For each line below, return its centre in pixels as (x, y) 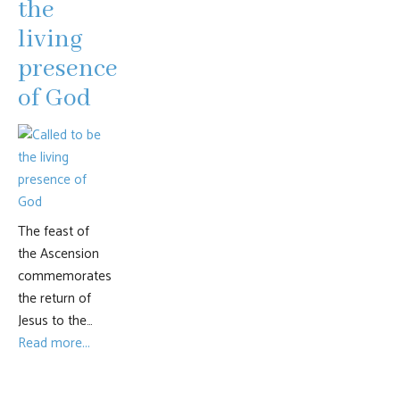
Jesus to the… (55, 321)
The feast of (54, 232)
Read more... (54, 343)
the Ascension (58, 254)
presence (68, 69)
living (50, 40)
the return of (54, 299)
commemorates (65, 276)
